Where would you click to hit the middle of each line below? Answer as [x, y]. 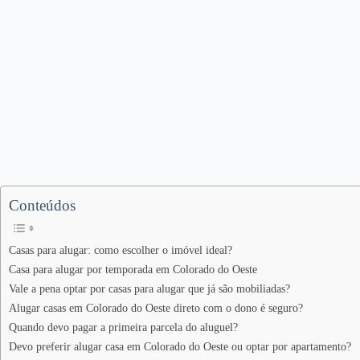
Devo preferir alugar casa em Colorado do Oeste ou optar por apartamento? [180, 346]
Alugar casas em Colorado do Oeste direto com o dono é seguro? [156, 308]
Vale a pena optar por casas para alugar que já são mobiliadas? [149, 288]
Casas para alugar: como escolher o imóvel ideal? [121, 250]
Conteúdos [42, 205]
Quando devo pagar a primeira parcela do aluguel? [123, 327]
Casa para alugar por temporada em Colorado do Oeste [133, 269]
